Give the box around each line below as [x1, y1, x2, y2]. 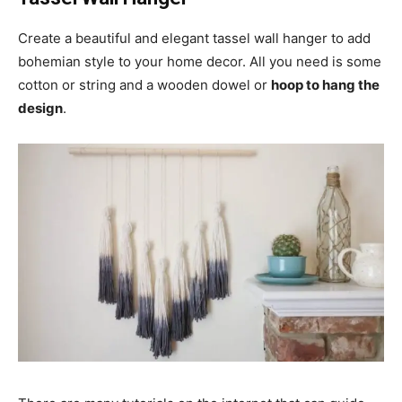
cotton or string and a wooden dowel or [18, 76, 271, 94]
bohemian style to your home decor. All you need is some [18, 53, 381, 71]
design [18, 100, 63, 118]
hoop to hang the [271, 76, 380, 94]
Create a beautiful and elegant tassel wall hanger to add [18, 30, 371, 48]
